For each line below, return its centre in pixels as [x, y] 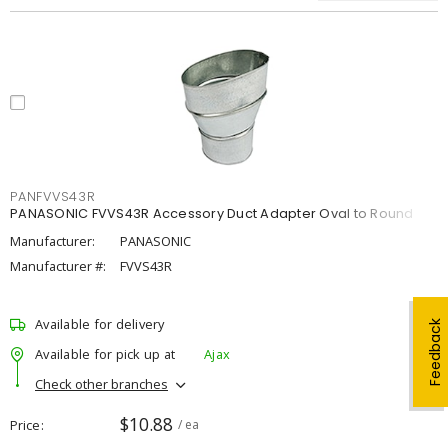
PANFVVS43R [53, 196]
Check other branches [101, 383]
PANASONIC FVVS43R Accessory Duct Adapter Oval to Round [212, 213]
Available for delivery [100, 324]
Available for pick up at [105, 353]
